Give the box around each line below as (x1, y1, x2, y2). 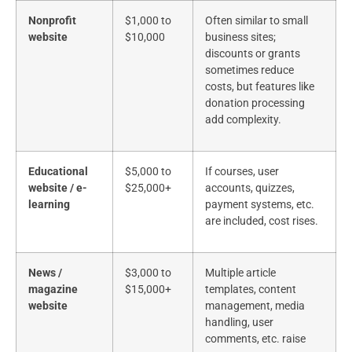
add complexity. (205, 113, 281, 127)
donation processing (205, 97, 305, 111)
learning (28, 198, 70, 212)
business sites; (205, 31, 276, 45)
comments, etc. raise (205, 332, 306, 346)
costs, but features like (205, 80, 314, 94)
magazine (28, 283, 78, 297)
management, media (205, 299, 305, 313)
